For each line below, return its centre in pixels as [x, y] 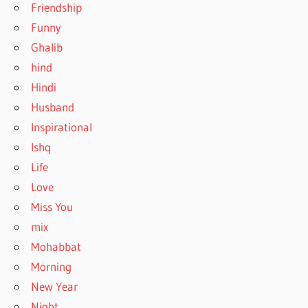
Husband [53, 107]
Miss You [52, 206]
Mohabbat [56, 246]
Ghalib [47, 47]
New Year [55, 286]
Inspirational [62, 126]
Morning [52, 266]
